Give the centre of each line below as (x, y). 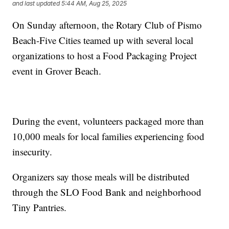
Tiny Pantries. (40, 207)
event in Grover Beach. (57, 71)
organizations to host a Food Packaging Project (105, 55)
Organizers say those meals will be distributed (101, 176)
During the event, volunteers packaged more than (108, 121)
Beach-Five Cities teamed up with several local (103, 40)
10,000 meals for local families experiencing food (109, 136)
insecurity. (32, 151)
